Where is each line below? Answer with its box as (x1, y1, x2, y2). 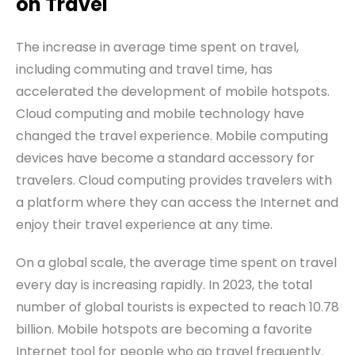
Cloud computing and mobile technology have (16, 105, 304, 124)
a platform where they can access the (16, 193, 260, 212)
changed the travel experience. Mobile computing (16, 127, 328, 146)
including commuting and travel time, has (16, 60, 273, 79)
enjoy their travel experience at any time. (16, 216, 273, 235)
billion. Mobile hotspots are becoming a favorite (16, 320, 312, 339)
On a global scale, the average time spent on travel (16, 254, 337, 273)
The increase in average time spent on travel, (16, 38, 299, 57)
